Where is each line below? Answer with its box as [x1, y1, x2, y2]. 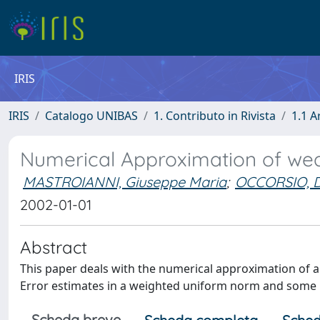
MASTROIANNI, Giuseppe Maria [23, 173, 226, 191]
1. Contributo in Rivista [154, 108, 276, 124]
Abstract [20, 236, 87, 258]
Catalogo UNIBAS [45, 108, 138, 124]
